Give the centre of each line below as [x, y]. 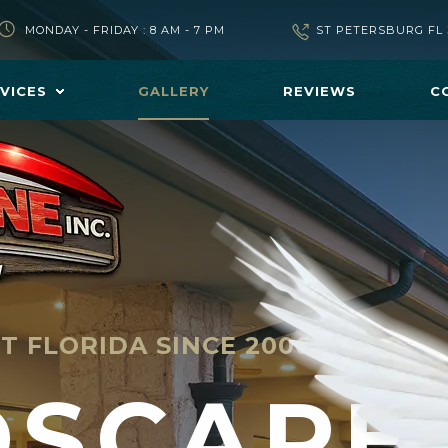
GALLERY [173, 91]
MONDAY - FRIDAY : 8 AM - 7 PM [125, 30]
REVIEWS [319, 91]
